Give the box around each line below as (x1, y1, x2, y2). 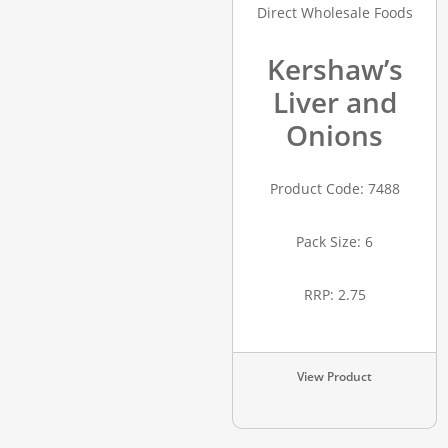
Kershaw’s (266, 49, 403, 88)
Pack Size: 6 (296, 231, 373, 251)
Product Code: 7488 (269, 178, 400, 198)
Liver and (272, 82, 397, 121)
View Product (297, 368, 372, 386)
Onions (286, 115, 383, 154)
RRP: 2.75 (303, 284, 366, 304)
